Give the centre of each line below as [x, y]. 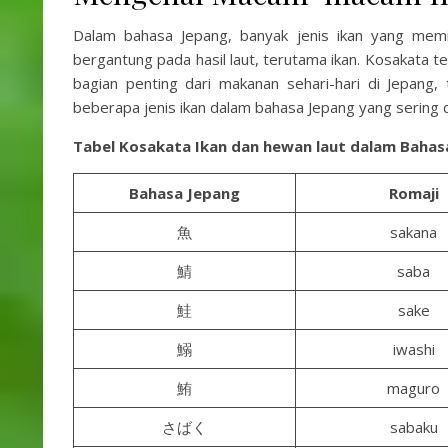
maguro [413, 388]
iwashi [413, 349]
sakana [413, 232]
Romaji [413, 193]
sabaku [413, 427]
